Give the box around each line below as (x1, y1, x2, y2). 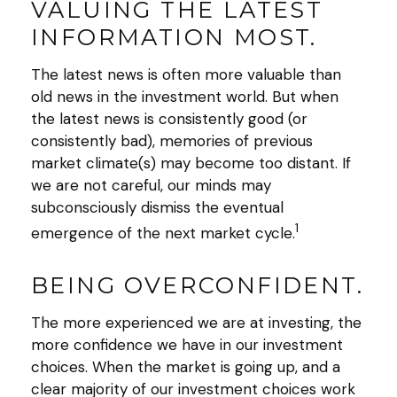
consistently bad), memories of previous (31, 131, 313, 152)
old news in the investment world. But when (31, 87, 339, 107)
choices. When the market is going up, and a (31, 356, 340, 377)
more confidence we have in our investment (31, 334, 343, 354)
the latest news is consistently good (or (31, 109, 307, 129)
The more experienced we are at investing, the (31, 312, 362, 332)
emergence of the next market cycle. (31, 222, 295, 243)
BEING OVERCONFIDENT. (31, 270, 363, 299)
